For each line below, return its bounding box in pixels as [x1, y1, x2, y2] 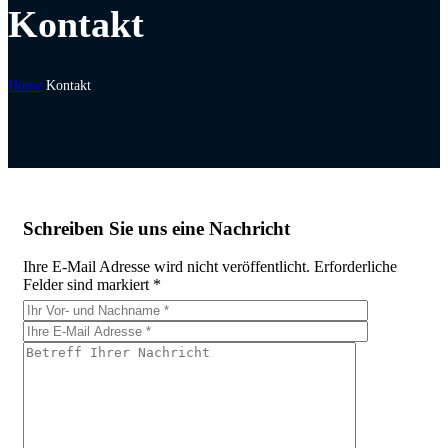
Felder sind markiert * [23, 276, 161, 294]
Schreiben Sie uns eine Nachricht [23, 217, 290, 239]
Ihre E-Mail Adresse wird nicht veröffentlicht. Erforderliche [23, 258, 397, 276]
